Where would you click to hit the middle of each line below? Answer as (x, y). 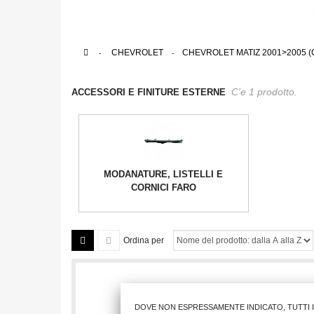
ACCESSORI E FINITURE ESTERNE (151, 92)
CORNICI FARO (163, 188)
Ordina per (144, 240)
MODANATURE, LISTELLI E (164, 175)
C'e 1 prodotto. (264, 92)
